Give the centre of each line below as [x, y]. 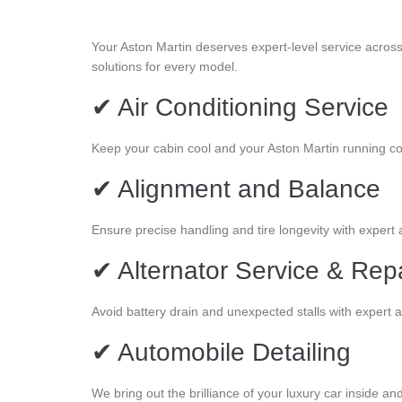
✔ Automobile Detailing [221, 352]
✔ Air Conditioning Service [240, 107]
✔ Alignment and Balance [236, 188]
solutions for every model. [165, 66]
